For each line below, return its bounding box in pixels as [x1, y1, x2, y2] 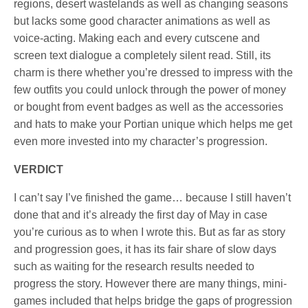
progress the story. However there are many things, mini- [14, 277, 287, 289]
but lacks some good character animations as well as [14, 14, 271, 27]
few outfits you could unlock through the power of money [14, 83, 287, 96]
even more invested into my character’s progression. [14, 135, 268, 147]
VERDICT [14, 163, 63, 175]
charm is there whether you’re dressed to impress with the [14, 66, 294, 78]
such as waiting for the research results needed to [14, 260, 255, 272]
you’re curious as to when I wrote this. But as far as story [14, 225, 286, 238]
